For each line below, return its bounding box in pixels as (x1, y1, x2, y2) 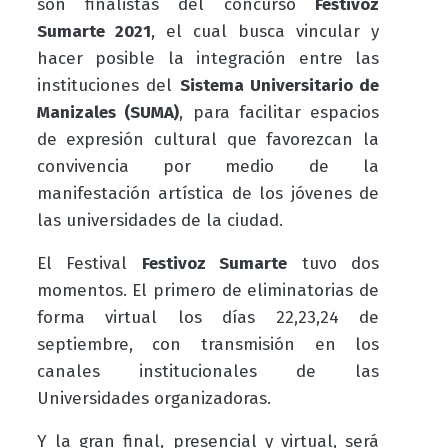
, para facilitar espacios (179, 101, 380, 123)
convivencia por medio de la (36, 155, 380, 177)
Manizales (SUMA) (36, 101, 180, 123)
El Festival (36, 252, 142, 274)
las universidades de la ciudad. (36, 209, 283, 231)
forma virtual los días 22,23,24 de (36, 306, 380, 328)
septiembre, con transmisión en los (36, 333, 380, 355)
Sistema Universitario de (179, 74, 380, 96)
